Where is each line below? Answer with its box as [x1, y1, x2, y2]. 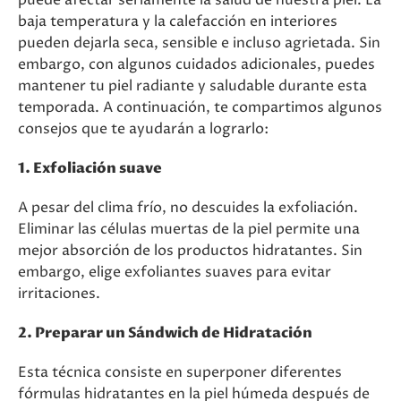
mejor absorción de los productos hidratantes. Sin [18, 241, 363, 260]
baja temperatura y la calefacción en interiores [18, 12, 337, 31]
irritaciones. [18, 284, 100, 303]
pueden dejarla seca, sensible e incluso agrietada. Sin [18, 33, 380, 53]
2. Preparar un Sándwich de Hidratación [18, 323, 312, 343]
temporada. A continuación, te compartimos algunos [18, 98, 382, 117]
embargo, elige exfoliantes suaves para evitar [18, 262, 331, 282]
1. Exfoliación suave [18, 158, 162, 178]
